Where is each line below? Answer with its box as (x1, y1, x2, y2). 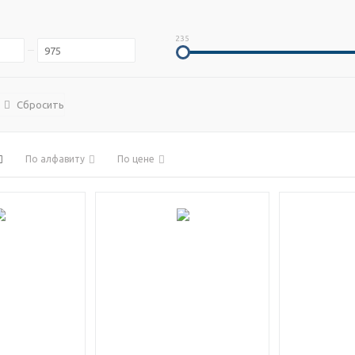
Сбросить (17, 99, 64, 110)
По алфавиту (25, 154, 85, 164)
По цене (117, 154, 155, 164)
